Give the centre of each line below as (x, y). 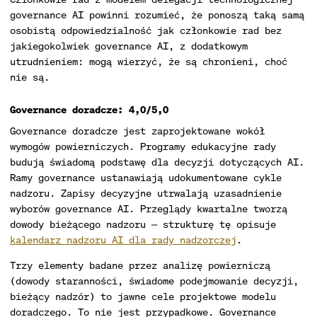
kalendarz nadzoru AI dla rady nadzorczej (123, 240)
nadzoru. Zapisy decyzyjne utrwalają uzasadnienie (146, 193)
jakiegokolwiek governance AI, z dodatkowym (129, 46)
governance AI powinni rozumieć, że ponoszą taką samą (157, 15)
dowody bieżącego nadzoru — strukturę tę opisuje (143, 224)
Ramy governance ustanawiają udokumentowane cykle (146, 177)
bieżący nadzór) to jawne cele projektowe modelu (143, 296)
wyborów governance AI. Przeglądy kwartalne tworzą (149, 208)
